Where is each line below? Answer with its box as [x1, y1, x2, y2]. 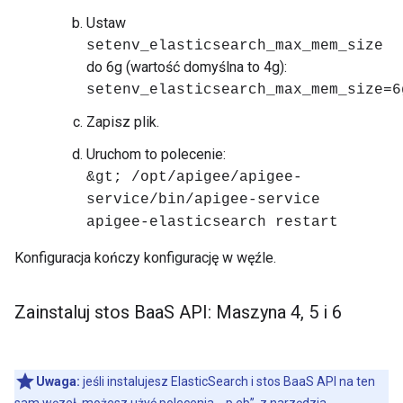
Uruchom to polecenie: [86, 146, 226, 163]
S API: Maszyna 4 [164, 301, 300, 323]
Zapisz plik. [86, 113, 159, 130]
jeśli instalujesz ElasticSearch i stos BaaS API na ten [80, 374, 375, 389]
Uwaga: [36, 374, 80, 389]
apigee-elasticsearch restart [86, 214, 338, 230]
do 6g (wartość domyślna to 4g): [86, 58, 287, 76]
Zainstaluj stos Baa [14, 301, 164, 323]
